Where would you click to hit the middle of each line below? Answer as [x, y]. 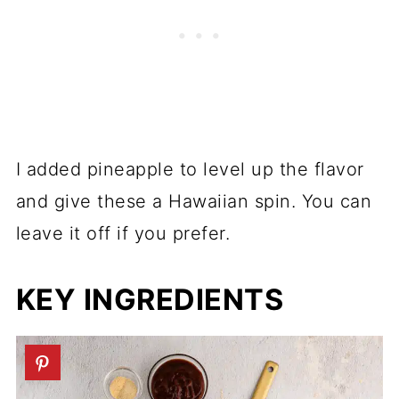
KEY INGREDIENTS [150, 300]
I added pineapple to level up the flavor [190, 170]
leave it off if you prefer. [123, 234]
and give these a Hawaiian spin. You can [194, 202]
